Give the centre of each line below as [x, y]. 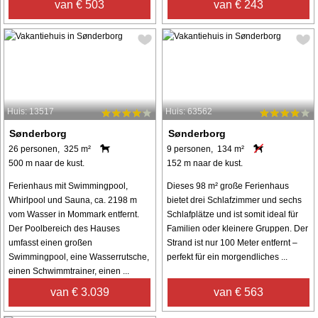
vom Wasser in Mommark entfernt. [74, 214]
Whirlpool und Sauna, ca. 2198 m [73, 200]
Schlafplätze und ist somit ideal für [233, 214]
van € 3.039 [79, 292]
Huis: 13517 [31, 111]
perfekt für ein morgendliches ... [227, 257]
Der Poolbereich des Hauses [64, 228]
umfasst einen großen [50, 242]
